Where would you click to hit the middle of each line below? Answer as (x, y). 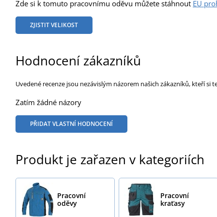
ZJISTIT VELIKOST (54, 25)
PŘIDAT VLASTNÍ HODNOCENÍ (71, 124)
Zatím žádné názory (48, 102)
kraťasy (173, 203)
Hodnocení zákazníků (78, 60)
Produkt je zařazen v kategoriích (110, 159)
